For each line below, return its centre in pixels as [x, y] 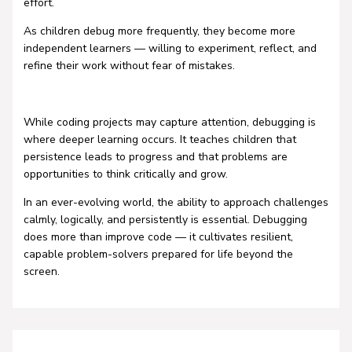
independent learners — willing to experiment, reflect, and [170, 49]
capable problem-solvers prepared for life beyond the [158, 255]
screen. [41, 272]
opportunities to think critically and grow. [125, 174]
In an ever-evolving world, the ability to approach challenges [176, 203]
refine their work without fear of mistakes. [129, 66]
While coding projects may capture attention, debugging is [169, 123]
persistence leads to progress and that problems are [155, 157]
